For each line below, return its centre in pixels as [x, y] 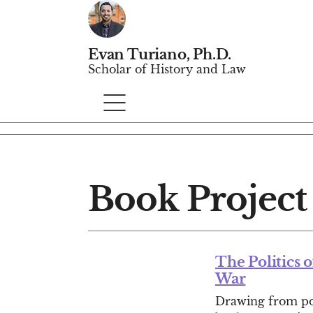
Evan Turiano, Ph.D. [160, 54]
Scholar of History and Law [167, 69]
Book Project [198, 199]
